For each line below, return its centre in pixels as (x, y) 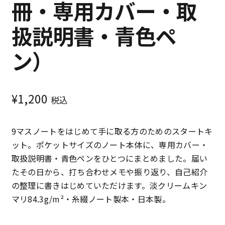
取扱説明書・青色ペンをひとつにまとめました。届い (109, 158)
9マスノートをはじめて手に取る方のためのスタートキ (112, 131)
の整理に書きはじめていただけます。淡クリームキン (109, 186)
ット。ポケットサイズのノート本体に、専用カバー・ (110, 145)
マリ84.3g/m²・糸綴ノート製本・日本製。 (91, 199)
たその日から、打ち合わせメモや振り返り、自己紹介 (109, 172)
